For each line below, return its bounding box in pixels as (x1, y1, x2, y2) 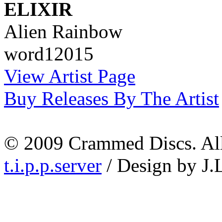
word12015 (4, 43, 94, 64)
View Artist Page (4, 65, 135, 87)
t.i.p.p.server (4, 154, 102, 176)
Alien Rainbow (4, 20, 122, 42)
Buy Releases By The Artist (4, 87, 219, 109)
